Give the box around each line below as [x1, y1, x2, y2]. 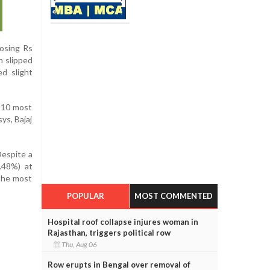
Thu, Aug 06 [60, 239, 99, 249]
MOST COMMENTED [134, 190, 213, 201]
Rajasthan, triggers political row [47, 227, 171, 237]
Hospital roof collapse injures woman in [47, 216, 198, 227]
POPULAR [66, 190, 104, 201]
